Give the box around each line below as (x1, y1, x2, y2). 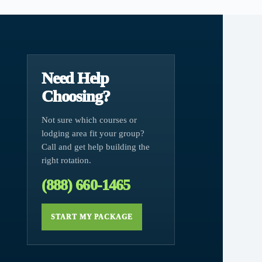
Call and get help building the (41, 142, 150, 152)
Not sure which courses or (41, 115, 137, 125)
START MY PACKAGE (50, 213, 133, 222)
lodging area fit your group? (41, 129, 144, 139)
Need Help (41, 69, 109, 88)
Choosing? (41, 87, 110, 106)
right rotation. (41, 156, 91, 166)
